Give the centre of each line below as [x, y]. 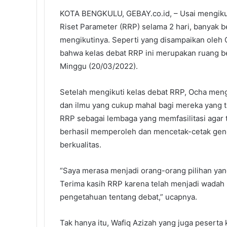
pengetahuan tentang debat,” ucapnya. [128, 197]
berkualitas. [81, 145]
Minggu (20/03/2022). [99, 66]
